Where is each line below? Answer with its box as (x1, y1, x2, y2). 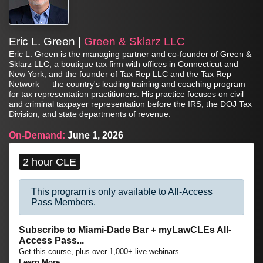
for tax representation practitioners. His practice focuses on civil (9, 89, 244, 99)
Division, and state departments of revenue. (9, 109, 171, 119)
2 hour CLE (23, 156, 77, 168)
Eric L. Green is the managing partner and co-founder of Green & (9, 49, 251, 59)
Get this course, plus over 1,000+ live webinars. (19, 247, 181, 257)
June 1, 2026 (68, 130, 123, 140)
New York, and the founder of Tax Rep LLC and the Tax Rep (9, 69, 231, 79)
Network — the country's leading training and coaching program (9, 79, 245, 89)
